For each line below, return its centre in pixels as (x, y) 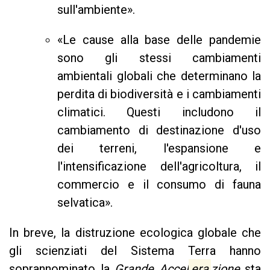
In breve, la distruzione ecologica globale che (135, 233)
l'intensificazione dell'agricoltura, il (159, 167)
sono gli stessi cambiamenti (159, 58)
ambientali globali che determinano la (159, 76)
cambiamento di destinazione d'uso (159, 130)
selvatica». (85, 203)
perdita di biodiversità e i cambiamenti (159, 94)
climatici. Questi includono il (159, 112)
